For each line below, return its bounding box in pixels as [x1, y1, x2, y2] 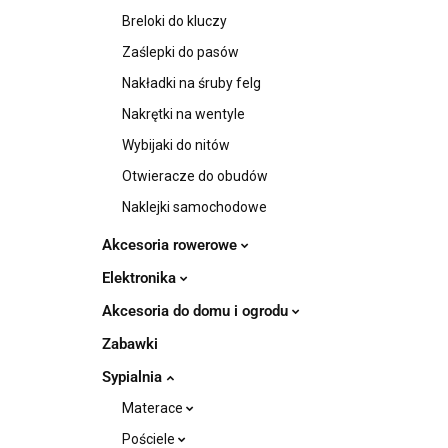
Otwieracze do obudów [122, 168, 268, 184]
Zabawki [102, 335, 158, 353]
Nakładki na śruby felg [122, 75, 261, 91]
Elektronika [102, 269, 180, 287]
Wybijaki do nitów [122, 137, 230, 153]
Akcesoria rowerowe [102, 236, 241, 254]
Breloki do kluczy [122, 13, 227, 29]
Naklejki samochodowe [122, 199, 267, 215]
